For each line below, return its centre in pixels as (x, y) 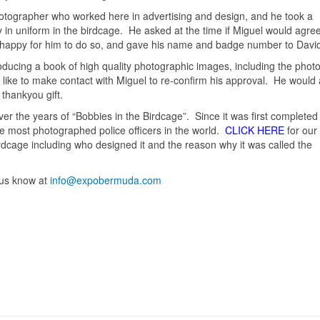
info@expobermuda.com (106, 180)
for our (302, 130)
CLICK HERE (255, 130)
